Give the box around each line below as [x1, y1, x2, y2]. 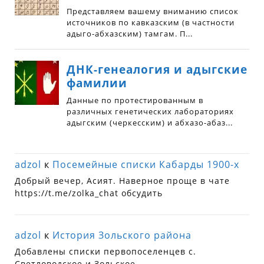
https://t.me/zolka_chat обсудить [15, 187, 163, 199]
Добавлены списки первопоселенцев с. [15, 246, 197, 258]
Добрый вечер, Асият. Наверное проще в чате [15, 175, 230, 187]
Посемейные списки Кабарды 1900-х [52, 158, 240, 171]
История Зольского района [52, 229, 192, 242]
